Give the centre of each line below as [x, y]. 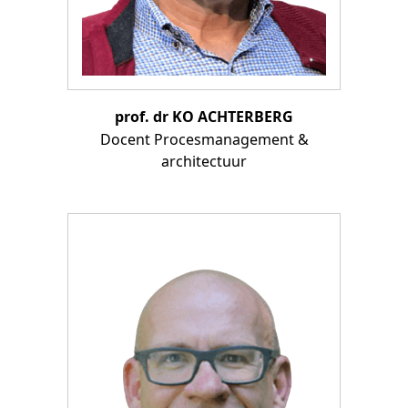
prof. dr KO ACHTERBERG [204, 116]
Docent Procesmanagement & [204, 139]
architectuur [204, 161]
